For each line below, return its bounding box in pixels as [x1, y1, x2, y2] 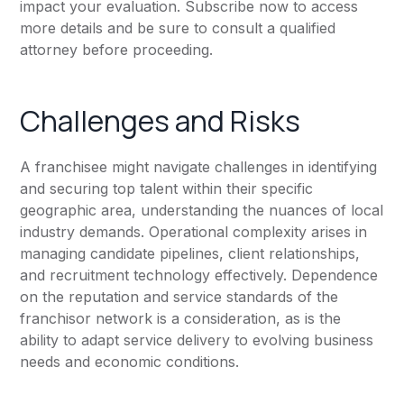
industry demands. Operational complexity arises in [20, 223, 368, 241]
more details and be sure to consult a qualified [20, 19, 336, 37]
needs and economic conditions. [20, 353, 240, 371]
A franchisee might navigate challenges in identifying [20, 158, 378, 176]
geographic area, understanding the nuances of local [20, 201, 384, 219]
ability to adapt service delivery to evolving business [20, 331, 374, 349]
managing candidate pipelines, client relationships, [20, 244, 361, 262]
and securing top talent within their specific [20, 179, 314, 197]
